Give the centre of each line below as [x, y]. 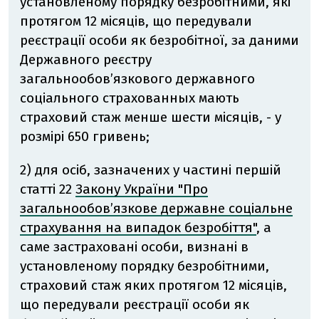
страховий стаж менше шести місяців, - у [151, 117]
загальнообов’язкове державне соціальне [156, 209]
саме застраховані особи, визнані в [134, 247]
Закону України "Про [142, 189]
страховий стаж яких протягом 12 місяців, [153, 286]
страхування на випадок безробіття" [138, 228]
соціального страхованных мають [130, 98]
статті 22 [48, 189]
